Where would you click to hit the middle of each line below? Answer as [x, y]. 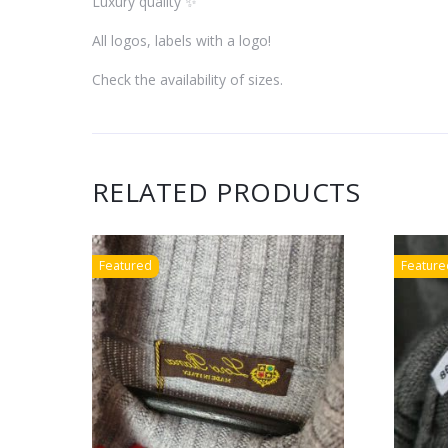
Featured [125, 265]
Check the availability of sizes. [187, 79]
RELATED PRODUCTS [226, 191]
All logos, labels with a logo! [181, 40]
